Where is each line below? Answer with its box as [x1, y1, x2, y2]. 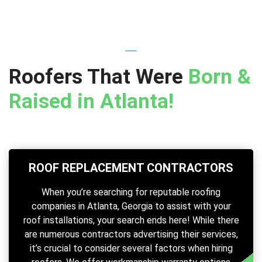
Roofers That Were [9, 65, 188, 89]
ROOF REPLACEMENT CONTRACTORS [29, 161, 233, 175]
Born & [188, 65, 251, 89]
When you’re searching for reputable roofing [42, 187, 220, 198]
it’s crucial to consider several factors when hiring [29, 243, 233, 254]
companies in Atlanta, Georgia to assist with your [31, 201, 231, 212]
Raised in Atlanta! [9, 89, 174, 114]
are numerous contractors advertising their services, [24, 229, 238, 240]
